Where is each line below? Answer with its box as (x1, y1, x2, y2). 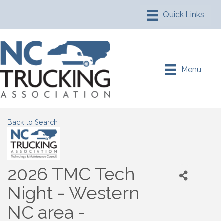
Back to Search (7, 118, 58, 127)
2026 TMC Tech (7, 163, 135, 184)
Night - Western (7, 183, 140, 204)
